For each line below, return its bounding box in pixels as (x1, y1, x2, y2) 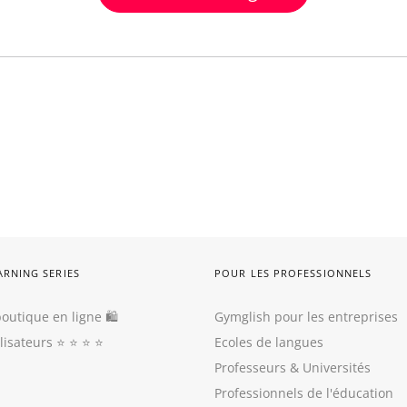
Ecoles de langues (214, 333, 323, 351)
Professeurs (214, 359, 286, 376)
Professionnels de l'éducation (214, 384, 393, 402)
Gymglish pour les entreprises (214, 308, 398, 325)
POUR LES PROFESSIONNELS (214, 266, 372, 280)
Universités (303, 359, 371, 376)
